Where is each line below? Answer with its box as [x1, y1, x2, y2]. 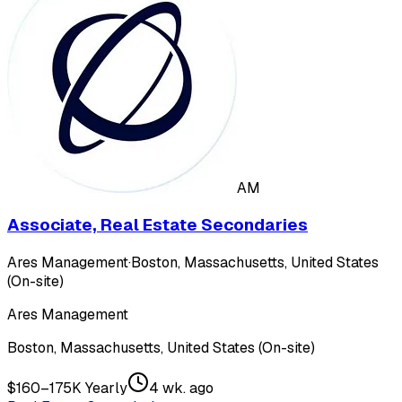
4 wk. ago [149, 378, 214, 398]
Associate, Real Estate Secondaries [7, 214, 308, 237]
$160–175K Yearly [7, 378, 127, 398]
